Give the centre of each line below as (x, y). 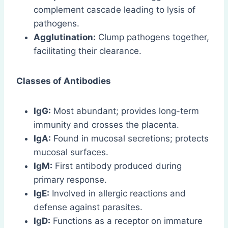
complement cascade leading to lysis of (115, 9)
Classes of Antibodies (64, 81)
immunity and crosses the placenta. (106, 124)
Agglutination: (65, 37)
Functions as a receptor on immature (126, 221)
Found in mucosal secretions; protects (130, 138)
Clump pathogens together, (152, 37)
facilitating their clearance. (88, 51)
